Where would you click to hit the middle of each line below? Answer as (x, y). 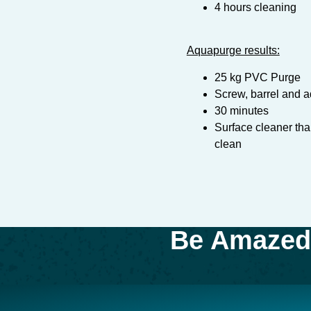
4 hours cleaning (255, 8)
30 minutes (241, 110)
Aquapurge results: (233, 51)
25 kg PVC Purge (257, 77)
